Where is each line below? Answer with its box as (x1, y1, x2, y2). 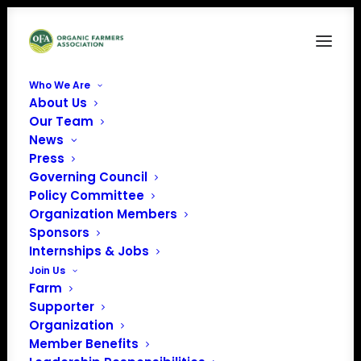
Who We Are (29, 78, 90, 92)
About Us (29, 94, 87, 111)
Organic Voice (148, 131, 214, 143)
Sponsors (29, 224, 89, 241)
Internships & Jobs (29, 243, 149, 259)
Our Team (29, 113, 93, 130)
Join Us (29, 263, 65, 277)
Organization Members (29, 205, 177, 222)
